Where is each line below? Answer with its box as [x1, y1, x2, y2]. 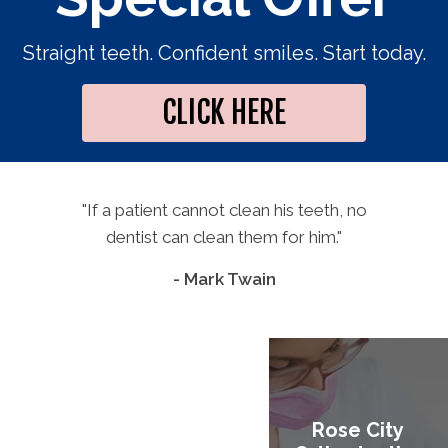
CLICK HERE [162, 93, 286, 131]
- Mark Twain [172, 268, 276, 289]
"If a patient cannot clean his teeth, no [81, 199, 367, 220]
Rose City [312, 417, 405, 442]
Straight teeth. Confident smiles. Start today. [22, 40, 426, 65]
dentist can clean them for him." [106, 226, 342, 247]
